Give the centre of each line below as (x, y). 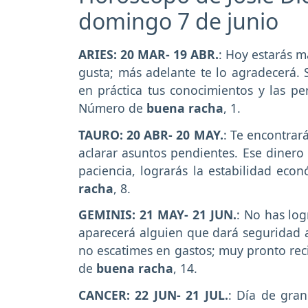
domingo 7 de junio (178, 21)
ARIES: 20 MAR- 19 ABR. (148, 54)
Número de (112, 108)
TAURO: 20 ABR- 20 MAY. (151, 134)
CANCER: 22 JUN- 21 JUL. (153, 295)
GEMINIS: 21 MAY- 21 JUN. (157, 215)
